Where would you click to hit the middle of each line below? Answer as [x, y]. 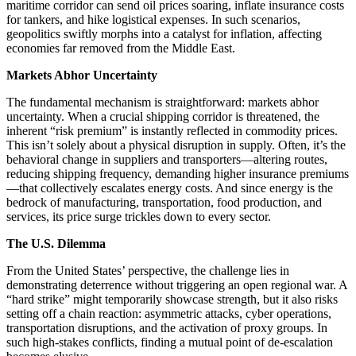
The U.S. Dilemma [56, 243]
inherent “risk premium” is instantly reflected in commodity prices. [172, 130]
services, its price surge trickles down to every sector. [139, 216]
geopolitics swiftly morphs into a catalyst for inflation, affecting [164, 33]
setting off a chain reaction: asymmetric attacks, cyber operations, [169, 313]
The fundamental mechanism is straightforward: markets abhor [163, 102]
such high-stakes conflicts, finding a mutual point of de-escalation [170, 342]
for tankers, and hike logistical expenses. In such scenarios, [153, 19]
